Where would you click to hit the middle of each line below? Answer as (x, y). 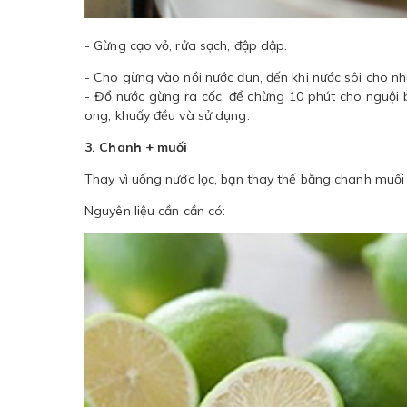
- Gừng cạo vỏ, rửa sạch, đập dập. (186, 45)
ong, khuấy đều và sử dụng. (167, 115)
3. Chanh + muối (136, 147)
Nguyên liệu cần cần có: (155, 210)
